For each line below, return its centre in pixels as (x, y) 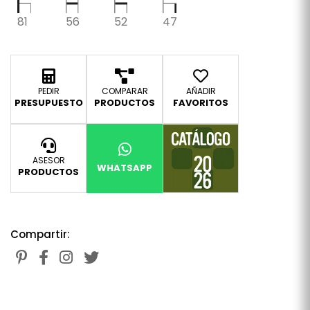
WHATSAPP (125, 167)
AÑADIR (201, 91)
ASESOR (48, 160)
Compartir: (40, 234)
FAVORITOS (201, 102)
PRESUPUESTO (48, 102)
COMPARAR (125, 91)
